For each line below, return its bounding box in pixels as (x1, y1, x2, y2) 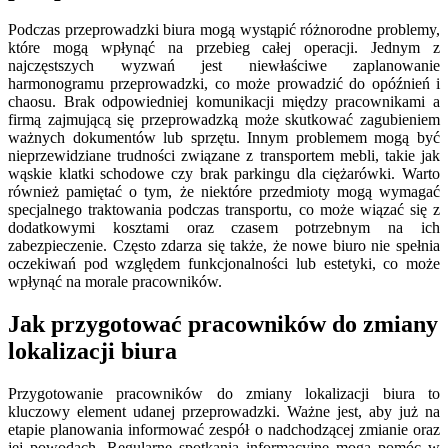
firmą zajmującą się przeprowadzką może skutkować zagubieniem (8, 111, 440, 129)
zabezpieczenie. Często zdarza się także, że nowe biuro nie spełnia (8, 237, 440, 255)
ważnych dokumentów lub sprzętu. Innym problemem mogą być (8, 129, 440, 147)
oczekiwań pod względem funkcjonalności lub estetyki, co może (8, 255, 440, 273)
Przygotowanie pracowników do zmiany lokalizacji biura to (8, 385, 440, 403)
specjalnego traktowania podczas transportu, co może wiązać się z (8, 201, 440, 219)
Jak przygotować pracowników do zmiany (8, 311, 438, 338)
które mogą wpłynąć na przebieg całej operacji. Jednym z (8, 39, 440, 57)
